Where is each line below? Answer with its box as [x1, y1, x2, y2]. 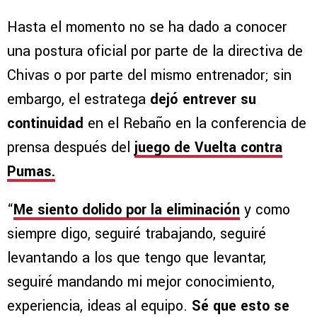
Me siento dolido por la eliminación [13, 199, 240, 220]
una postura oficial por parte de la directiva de [7, 40, 303, 62]
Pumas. [7, 161, 55, 182]
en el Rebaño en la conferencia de [88, 113, 306, 134]
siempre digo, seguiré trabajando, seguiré [7, 223, 266, 244]
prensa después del [7, 137, 134, 158]
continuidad [7, 113, 88, 134]
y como [240, 199, 290, 220]
